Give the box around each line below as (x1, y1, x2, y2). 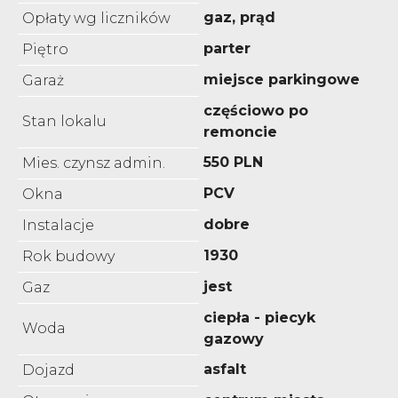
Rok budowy (22, 247, 115, 265)
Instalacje (22, 216, 94, 234)
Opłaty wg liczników (22, 9, 171, 27)
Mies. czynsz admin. (22, 154, 165, 171)
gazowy (203, 330, 264, 347)
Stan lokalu (22, 112, 107, 130)
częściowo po (203, 101, 308, 119)
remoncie (203, 123, 277, 140)
